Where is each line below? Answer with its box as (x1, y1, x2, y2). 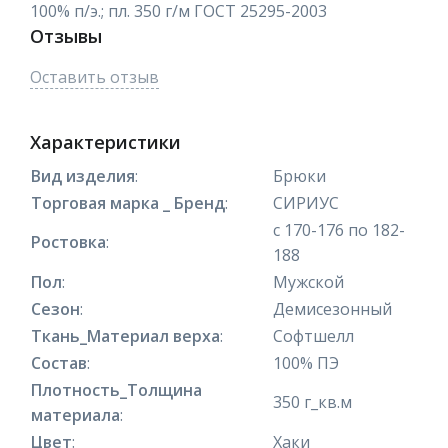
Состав (31, 351, 87, 374)
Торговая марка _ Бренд (31, 191, 225, 214)
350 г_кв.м (273, 390, 352, 413)
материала (31, 403, 120, 426)
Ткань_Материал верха (31, 324, 220, 347)
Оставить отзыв (30, 65, 159, 88)
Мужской (273, 270, 344, 293)
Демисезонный (273, 297, 392, 320)
